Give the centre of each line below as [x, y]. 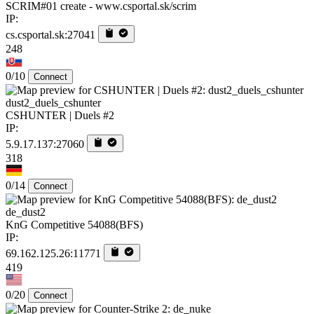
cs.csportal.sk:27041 [50, 35]
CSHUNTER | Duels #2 [60, 116]
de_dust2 [26, 212]
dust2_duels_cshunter [53, 103]
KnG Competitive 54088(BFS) [74, 225]
